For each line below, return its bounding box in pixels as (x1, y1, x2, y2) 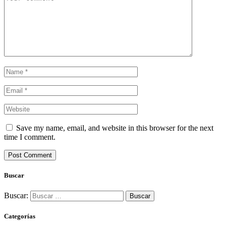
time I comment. (4, 132, 55, 141)
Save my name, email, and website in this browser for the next (16, 123, 213, 132)
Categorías (4, 212, 35, 220)
